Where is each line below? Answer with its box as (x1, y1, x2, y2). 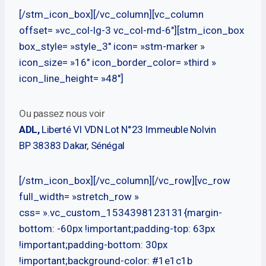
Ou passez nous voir (19, 107, 105, 119)
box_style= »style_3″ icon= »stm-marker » (19, 40, 205, 52)
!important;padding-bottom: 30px (19, 239, 167, 251)
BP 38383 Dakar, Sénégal (19, 140, 125, 151)
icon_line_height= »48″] (19, 72, 123, 84)
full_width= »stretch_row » (19, 191, 139, 202)
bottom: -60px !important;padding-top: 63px (19, 223, 215, 235)
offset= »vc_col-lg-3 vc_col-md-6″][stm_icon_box (19, 24, 244, 36)
